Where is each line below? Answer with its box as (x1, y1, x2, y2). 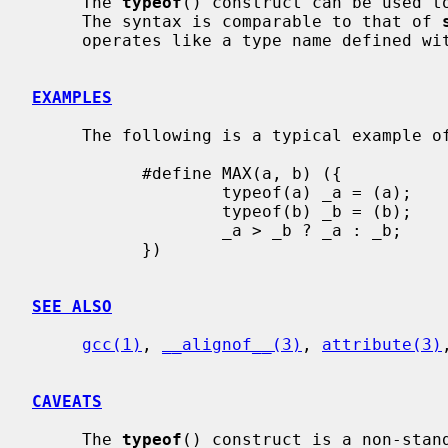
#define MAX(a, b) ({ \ (32, 163, 142, 183)
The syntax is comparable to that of (82, 11, 442, 31)
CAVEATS (32, 391, 102, 411)
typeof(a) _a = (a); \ (32, 182, 222, 202)
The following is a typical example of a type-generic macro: (32, 125, 82, 145)
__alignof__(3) (162, 334, 302, 354)
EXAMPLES (32, 87, 112, 107)
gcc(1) (82, 334, 142, 354)
